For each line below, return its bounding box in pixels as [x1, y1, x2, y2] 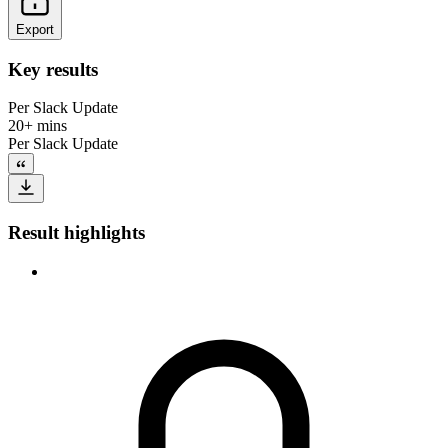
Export [16, 21, 54, 37]
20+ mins [8, 117, 67, 135]
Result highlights [8, 221, 145, 243]
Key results [8, 58, 98, 80]
